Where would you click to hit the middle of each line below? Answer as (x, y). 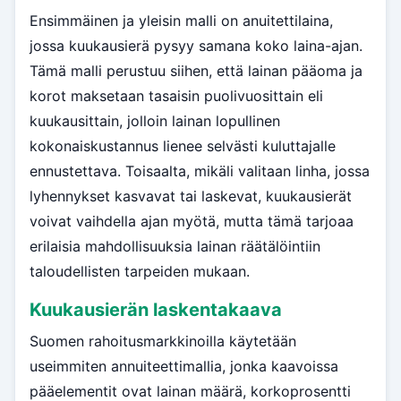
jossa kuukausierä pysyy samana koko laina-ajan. (196, 46)
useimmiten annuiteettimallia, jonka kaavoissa (184, 367)
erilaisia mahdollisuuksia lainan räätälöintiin (175, 247)
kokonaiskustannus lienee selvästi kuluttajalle (183, 146)
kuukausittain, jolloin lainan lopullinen (155, 121)
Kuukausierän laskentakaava (156, 310)
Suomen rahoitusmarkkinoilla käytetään (163, 341)
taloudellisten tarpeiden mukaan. (140, 272)
